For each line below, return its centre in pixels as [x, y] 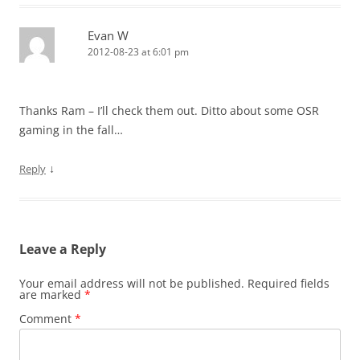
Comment [47, 319]
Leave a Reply [63, 250]
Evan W [108, 36]
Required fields [288, 284]
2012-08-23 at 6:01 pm [138, 52]
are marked [52, 295]
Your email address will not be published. [132, 284]
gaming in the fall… [71, 130]
